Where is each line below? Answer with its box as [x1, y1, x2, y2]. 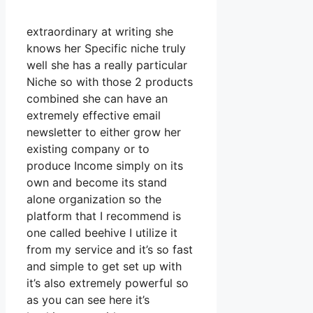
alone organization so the [27, 192, 161, 207]
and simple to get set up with [27, 259, 182, 274]
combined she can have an [27, 92, 168, 106]
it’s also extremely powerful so [27, 276, 189, 291]
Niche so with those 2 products [27, 75, 193, 89]
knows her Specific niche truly [27, 41, 186, 56]
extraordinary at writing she [27, 24, 173, 39]
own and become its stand [27, 175, 167, 190]
